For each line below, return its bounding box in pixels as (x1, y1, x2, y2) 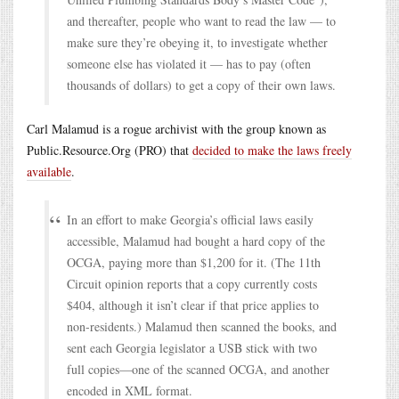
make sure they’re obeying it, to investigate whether (67, 33, 328, 51)
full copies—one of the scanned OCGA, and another (67, 360, 330, 378)
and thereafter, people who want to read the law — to (67, 12, 336, 29)
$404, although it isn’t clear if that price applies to (67, 296, 319, 313)
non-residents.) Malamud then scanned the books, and (67, 317, 337, 335)
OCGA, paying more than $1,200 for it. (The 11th (67, 253, 321, 271)
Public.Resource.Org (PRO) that (27, 141, 192, 159)
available (27, 162, 71, 180)
